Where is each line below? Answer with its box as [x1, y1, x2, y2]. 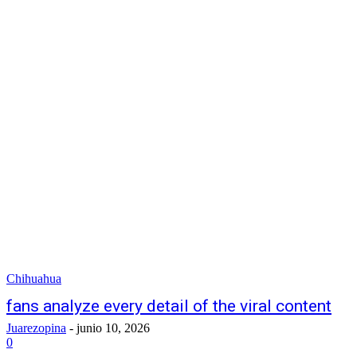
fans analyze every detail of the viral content [6, 296, 331, 316]
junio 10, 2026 [76, 321, 150, 335]
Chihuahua [6, 272, 61, 285]
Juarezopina [6, 321, 66, 335]
